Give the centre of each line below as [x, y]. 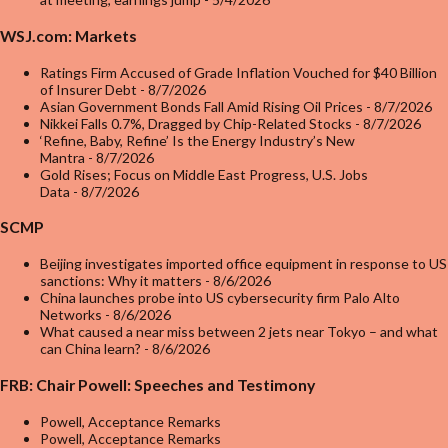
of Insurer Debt [88, 89]
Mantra [62, 157]
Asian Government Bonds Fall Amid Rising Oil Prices [201, 106]
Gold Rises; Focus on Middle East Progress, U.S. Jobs [204, 174]
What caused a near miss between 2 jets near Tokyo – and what [239, 331]
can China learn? [90, 348]
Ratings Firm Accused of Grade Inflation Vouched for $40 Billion [238, 72]
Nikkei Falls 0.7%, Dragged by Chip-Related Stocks [196, 123]
